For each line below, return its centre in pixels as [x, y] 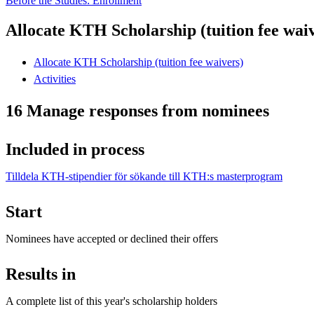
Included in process [75, 149]
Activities [55, 78]
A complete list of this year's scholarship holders [111, 301]
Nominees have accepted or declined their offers [112, 238]
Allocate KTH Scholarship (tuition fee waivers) [138, 62]
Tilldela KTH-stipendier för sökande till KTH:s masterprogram [144, 176]
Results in [41, 274]
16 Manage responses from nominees [137, 110]
